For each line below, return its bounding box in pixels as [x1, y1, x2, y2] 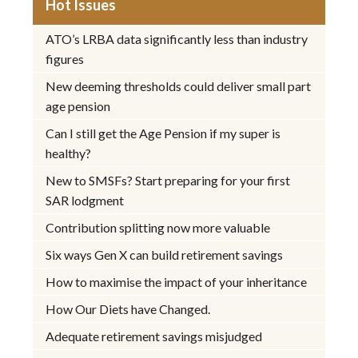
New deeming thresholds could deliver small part [46, 78, 312, 93]
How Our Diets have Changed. [46, 300, 211, 316]
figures [46, 50, 85, 66]
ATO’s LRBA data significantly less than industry [46, 30, 308, 46]
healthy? [46, 145, 92, 161]
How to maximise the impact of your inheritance [46, 273, 308, 289]
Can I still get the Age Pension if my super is [46, 125, 281, 141]
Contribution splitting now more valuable [46, 219, 271, 235]
